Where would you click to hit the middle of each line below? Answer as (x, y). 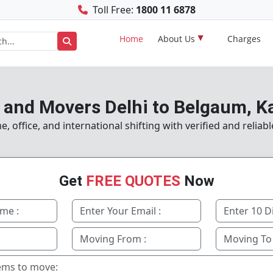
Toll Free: (113, 10)
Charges (244, 39)
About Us (176, 39)
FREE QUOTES (133, 181)
